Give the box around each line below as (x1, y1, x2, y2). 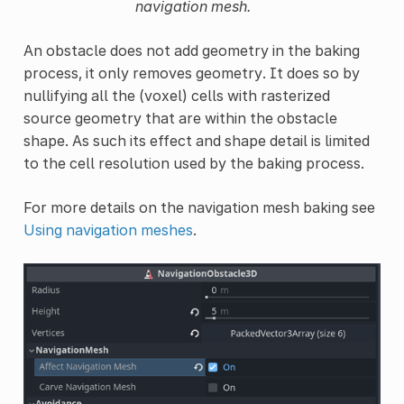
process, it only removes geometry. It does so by (23, 64, 360, 83)
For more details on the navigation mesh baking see (23, 198, 375, 217)
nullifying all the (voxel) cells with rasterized (23, 87, 330, 106)
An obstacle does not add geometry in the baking (23, 41, 360, 60)
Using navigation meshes (23, 221, 193, 240)
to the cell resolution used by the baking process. (23, 154, 364, 173)
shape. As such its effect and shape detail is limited (23, 132, 370, 151)
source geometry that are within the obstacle (23, 109, 337, 128)
